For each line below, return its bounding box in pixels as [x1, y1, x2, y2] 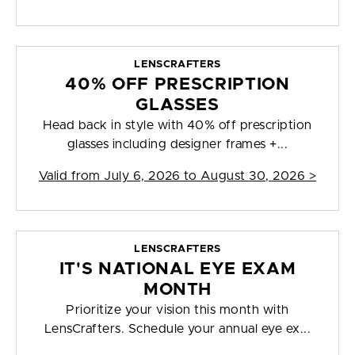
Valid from [38, 170, 105, 183]
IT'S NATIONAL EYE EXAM [59, 261, 296, 278]
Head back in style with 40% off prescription [43, 119, 312, 132]
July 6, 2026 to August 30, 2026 [104, 170, 306, 183]
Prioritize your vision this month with [66, 303, 289, 317]
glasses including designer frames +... [67, 138, 288, 151]
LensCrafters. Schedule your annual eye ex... [44, 323, 311, 336]
